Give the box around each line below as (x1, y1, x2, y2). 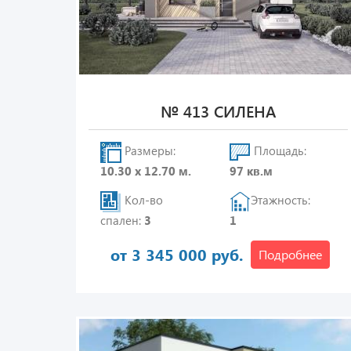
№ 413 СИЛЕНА (160, 100, 276, 121)
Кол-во (121, 192, 163, 208)
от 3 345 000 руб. (110, 244, 244, 265)
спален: (100, 212, 144, 228)
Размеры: (121, 143, 175, 159)
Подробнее (259, 246, 323, 262)
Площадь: (251, 143, 307, 159)
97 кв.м (230, 163, 273, 179)
